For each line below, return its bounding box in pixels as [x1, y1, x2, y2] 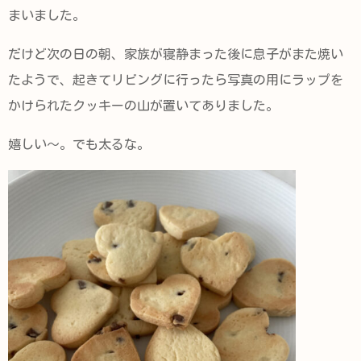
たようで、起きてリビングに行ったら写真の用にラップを [8, 73, 343, 86]
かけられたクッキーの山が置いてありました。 [8, 99, 279, 112]
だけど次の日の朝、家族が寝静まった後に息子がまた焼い [8, 48, 343, 60]
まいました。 [8, 9, 85, 22]
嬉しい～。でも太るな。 [8, 138, 150, 151]
